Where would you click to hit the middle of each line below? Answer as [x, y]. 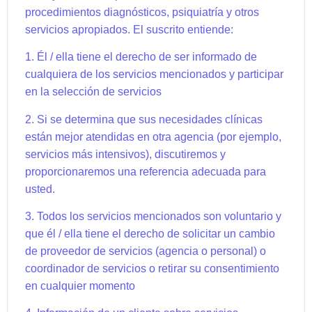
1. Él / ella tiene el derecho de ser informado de [141, 57]
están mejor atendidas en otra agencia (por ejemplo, [153, 136]
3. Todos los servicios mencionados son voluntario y [153, 216]
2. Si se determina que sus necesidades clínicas [144, 119]
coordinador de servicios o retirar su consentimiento [152, 268]
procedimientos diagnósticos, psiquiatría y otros [142, 12]
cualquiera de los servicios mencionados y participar [154, 75]
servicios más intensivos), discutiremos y [125, 154]
